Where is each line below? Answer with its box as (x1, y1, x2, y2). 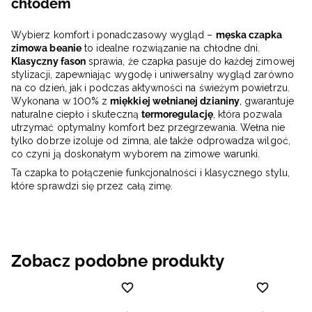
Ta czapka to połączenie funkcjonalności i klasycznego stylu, (11, 167, 290, 179)
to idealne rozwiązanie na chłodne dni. (81, 42, 260, 54)
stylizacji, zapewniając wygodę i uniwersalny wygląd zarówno (11, 69, 294, 81)
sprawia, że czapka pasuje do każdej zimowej (85, 56, 295, 68)
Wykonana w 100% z (11, 95, 111, 107)
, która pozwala (212, 109, 282, 120)
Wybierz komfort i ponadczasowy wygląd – (11, 29, 216, 41)
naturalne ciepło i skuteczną (11, 109, 141, 120)
